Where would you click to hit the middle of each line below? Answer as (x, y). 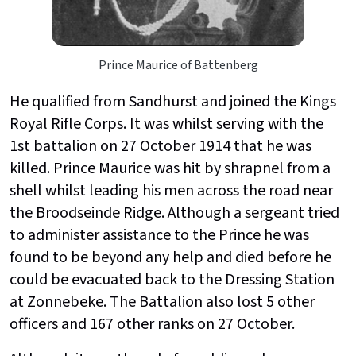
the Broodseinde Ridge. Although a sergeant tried (174, 213)
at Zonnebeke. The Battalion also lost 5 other (162, 302)
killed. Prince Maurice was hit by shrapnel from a (170, 169)
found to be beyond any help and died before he (170, 258)
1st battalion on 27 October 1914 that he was (161, 147)
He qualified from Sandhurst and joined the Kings (173, 102)
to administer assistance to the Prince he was (159, 236)
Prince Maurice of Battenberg (178, 66)
